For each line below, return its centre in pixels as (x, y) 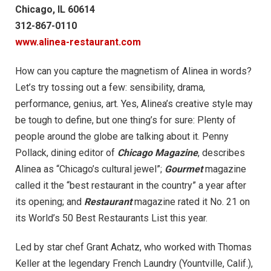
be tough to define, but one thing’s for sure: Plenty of (126, 120)
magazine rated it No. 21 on (191, 201)
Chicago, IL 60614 (55, 10)
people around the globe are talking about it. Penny (122, 136)
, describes (221, 152)
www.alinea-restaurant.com (78, 42)
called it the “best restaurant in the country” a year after (131, 185)
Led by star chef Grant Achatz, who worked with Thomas (133, 247)
